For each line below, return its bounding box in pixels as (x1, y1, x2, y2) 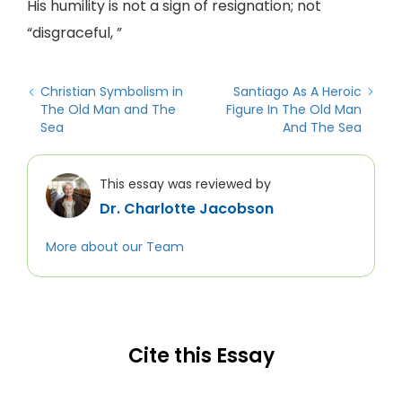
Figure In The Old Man (226, 100, 362, 118)
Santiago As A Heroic (233, 83, 362, 100)
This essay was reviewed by (100, 175, 271, 193)
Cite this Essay (127, 342, 275, 370)
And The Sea (283, 118, 362, 136)
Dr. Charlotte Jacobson (100, 198, 274, 219)
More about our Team (46, 238, 184, 256)
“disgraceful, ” (27, 22, 122, 43)
